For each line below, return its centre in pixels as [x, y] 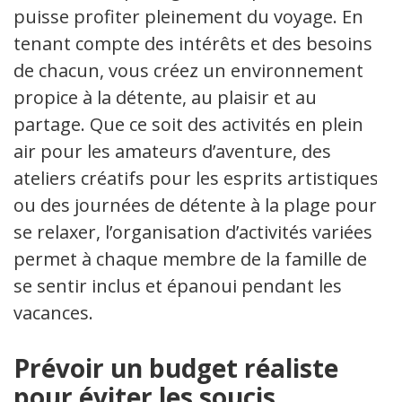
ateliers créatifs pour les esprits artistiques [196, 178]
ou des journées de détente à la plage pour [195, 205]
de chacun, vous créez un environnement [188, 70]
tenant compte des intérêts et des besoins [193, 44]
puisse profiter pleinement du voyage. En [188, 17]
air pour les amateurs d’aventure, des [172, 151]
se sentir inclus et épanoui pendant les [178, 286]
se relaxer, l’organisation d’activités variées [193, 232]
